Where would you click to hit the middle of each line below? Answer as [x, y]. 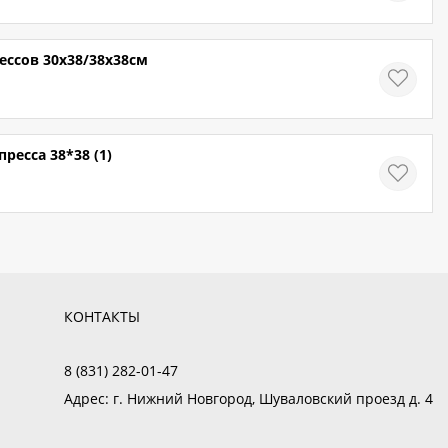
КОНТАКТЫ [101, 317]
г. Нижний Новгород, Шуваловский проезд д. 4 [270, 399]
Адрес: [86, 399]
